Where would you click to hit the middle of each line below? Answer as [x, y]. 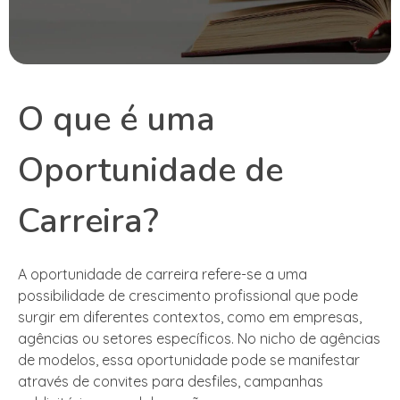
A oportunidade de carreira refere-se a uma [162, 275]
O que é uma [117, 120]
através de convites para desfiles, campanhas [171, 382]
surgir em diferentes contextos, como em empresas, [190, 317]
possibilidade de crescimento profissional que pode [188, 296]
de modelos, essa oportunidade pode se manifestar [189, 360]
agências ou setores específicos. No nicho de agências [199, 339]
